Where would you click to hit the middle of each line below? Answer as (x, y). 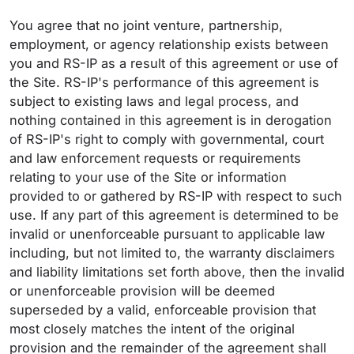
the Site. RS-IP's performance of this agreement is (164, 82)
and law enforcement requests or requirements (155, 158)
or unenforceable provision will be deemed (142, 291)
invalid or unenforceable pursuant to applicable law (167, 234)
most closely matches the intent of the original (152, 329)
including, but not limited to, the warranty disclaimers (172, 253)
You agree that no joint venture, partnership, (146, 25)
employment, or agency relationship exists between (169, 44)
